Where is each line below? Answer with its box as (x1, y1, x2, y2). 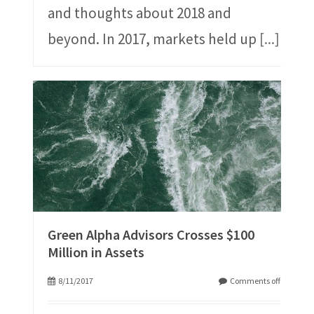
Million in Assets (47, 243, 144, 261)
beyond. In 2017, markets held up (47, 29, 259, 49)
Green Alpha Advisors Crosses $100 (47, 226, 254, 244)
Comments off (230, 275, 281, 287)
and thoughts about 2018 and (47, 4, 231, 23)
